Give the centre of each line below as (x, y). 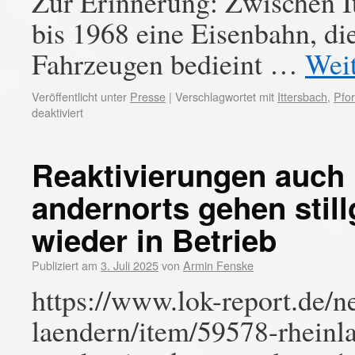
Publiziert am (65, 265)
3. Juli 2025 (130, 265)
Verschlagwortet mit (225, 96)
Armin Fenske (218, 265)
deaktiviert (57, 112)
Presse (148, 96)
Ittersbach (302, 96)
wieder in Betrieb (154, 240)
